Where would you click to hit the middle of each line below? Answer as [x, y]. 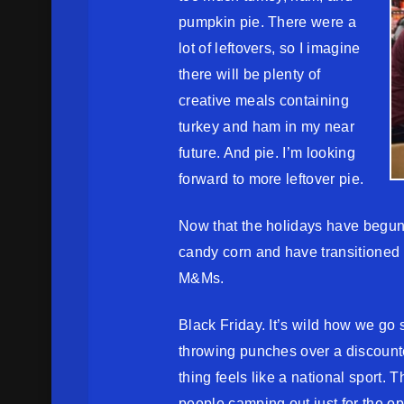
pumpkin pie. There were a [268, 22]
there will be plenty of [250, 74]
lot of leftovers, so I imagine [270, 48]
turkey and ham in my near [267, 127]
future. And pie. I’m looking [267, 153]
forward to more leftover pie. [271, 179]
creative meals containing [264, 101]
